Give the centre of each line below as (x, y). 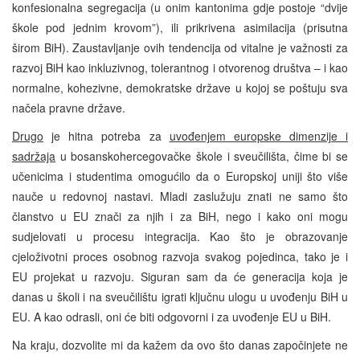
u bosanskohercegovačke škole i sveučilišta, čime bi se (202, 155)
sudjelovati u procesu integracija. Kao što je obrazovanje (180, 236)
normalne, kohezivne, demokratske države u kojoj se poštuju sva (180, 87)
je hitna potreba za (106, 135)
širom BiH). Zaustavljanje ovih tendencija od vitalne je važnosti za (180, 47)
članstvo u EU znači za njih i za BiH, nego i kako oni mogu (180, 216)
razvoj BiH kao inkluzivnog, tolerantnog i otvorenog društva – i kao (180, 67)
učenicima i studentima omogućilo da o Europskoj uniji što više (180, 176)
